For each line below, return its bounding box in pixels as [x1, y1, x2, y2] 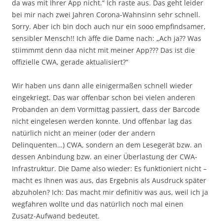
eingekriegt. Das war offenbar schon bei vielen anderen [12, 93, 195, 102]
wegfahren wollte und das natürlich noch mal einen [12, 199, 184, 209]
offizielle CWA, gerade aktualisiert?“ [12, 57, 128, 67]
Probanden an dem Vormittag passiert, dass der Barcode [12, 105, 200, 114]
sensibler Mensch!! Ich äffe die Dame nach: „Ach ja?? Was [12, 34, 201, 43]
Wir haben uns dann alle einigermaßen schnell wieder [12, 81, 192, 90]
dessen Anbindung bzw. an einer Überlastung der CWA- [12, 152, 197, 161]
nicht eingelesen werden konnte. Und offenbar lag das [12, 116, 192, 126]
